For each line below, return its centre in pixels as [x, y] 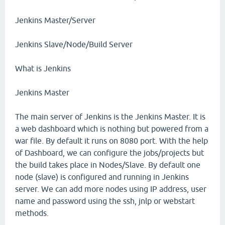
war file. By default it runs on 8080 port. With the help [111, 141]
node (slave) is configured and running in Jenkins [102, 177]
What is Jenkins [43, 68]
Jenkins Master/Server [55, 20]
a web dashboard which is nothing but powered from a [112, 129]
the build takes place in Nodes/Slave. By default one [108, 165]
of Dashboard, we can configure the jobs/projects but [109, 153]
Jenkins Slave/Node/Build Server [74, 44]
